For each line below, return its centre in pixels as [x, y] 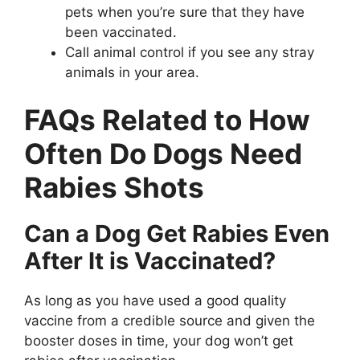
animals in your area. [132, 72]
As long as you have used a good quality [155, 301]
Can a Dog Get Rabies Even [177, 233]
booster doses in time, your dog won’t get [159, 341]
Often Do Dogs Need [163, 153]
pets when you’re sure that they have [185, 12]
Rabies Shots [114, 187]
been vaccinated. [121, 32]
